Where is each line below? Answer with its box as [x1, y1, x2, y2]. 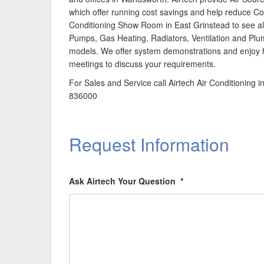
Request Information [69, 131, 229, 157]
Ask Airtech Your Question [69, 175, 176, 187]
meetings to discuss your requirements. [69, 58, 216, 70]
